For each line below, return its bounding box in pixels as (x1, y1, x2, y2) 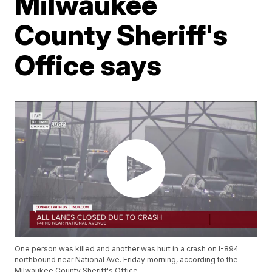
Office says (15, 48, 162, 82)
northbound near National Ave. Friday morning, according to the (15, 255, 239, 265)
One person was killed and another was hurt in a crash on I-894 (15, 244, 239, 254)
